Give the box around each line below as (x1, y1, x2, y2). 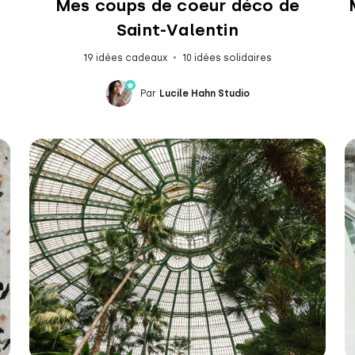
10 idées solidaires (181, 52, 272, 63)
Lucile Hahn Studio (158, 87, 250, 99)
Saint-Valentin (116, 19, 239, 40)
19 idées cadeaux (82, 52, 167, 63)
